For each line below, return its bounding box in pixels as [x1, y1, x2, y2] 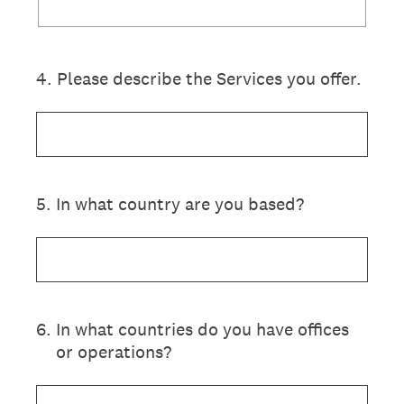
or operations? [56, 340, 171, 363]
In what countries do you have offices [56, 317, 349, 341]
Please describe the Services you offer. [57, 67, 362, 90]
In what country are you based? [56, 192, 304, 216]
